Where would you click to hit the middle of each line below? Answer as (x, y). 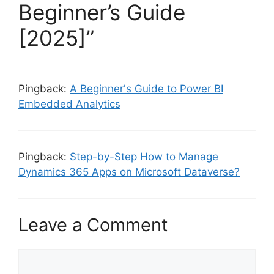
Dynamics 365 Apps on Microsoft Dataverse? (129, 172)
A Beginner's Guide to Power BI (146, 89)
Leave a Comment (93, 224)
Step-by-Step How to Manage (144, 157)
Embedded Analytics (69, 104)
